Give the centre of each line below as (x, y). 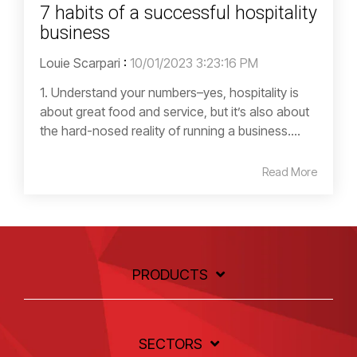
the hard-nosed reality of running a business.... (170, 131)
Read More (290, 172)
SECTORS (170, 344)
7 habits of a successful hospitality (178, 14)
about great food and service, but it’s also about (175, 112)
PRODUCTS (170, 275)
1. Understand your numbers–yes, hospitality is (169, 93)
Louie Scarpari (80, 63)
